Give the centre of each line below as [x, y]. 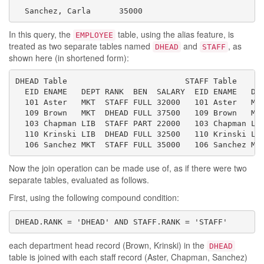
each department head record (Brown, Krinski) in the [108, 245]
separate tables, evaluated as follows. [79, 180]
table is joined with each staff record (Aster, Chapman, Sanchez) [128, 257]
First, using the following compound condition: [94, 197]
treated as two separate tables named [81, 46]
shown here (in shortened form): [69, 58]
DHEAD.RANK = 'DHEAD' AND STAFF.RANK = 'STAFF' [121, 222]
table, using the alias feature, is [175, 34]
